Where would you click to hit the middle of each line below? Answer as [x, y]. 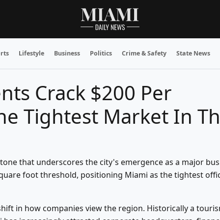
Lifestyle [31, 53]
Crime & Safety [144, 53]
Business [67, 53]
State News [193, 53]
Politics [101, 53]
